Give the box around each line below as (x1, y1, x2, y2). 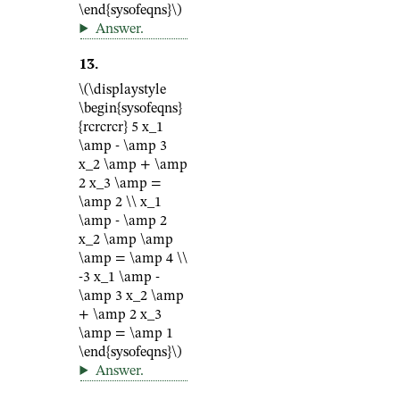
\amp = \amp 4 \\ (79, 252, 187, 266)
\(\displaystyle (79, 83, 166, 97)
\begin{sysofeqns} (79, 102, 182, 116)
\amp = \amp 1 (79, 327, 173, 341)
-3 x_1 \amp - (79, 271, 160, 285)
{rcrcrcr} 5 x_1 (79, 121, 163, 135)
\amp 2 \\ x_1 (79, 196, 162, 210)
